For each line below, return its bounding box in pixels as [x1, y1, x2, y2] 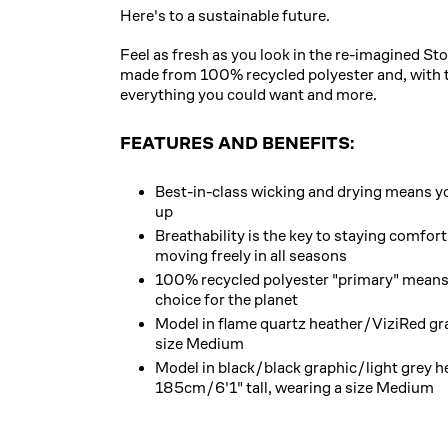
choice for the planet [155, 290, 298, 308]
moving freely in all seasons [155, 246, 347, 264]
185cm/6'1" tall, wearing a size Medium [155, 378, 434, 396]
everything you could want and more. [120, 85, 377, 103]
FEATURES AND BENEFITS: [120, 132, 354, 153]
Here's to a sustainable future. [120, 6, 330, 24]
